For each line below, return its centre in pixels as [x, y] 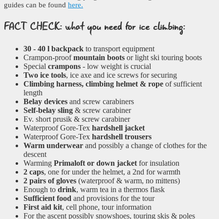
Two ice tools [45, 75]
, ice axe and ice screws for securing [121, 75]
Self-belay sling [48, 110]
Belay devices [45, 102]
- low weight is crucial [116, 66]
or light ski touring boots [163, 58]
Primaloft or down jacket [95, 163]
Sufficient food [47, 198]
